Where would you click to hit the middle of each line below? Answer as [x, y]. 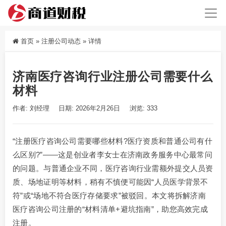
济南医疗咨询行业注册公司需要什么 [113, 77]
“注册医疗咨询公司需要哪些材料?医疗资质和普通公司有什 [113, 141]
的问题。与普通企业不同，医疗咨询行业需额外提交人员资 [113, 168]
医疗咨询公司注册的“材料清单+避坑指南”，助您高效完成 [110, 209]
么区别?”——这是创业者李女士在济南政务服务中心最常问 [113, 155]
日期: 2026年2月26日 [90, 108]
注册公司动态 [61, 41]
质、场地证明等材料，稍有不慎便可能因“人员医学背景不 [110, 182]
